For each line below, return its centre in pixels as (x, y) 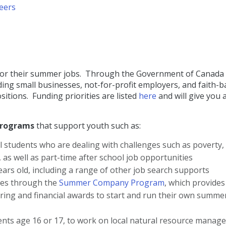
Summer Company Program (112, 183)
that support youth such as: (88, 126)
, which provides (195, 183)
